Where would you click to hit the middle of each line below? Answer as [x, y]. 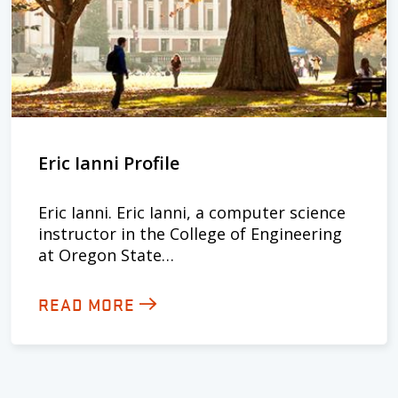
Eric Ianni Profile [109, 163]
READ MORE [87, 304]
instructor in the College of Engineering [190, 234]
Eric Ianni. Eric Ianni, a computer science [192, 212]
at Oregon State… [106, 255]
